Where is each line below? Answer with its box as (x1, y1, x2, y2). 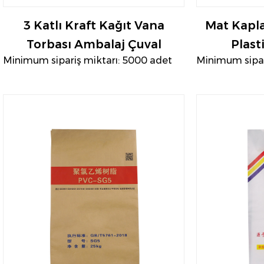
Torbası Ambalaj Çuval (26, 37, 161, 52)
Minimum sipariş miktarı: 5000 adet (3, 55, 172, 67)
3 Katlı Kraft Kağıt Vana (23, 18, 164, 33)
